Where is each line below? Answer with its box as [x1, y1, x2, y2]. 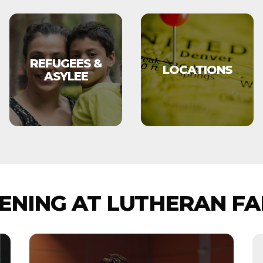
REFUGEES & [29, 56, 102, 70]
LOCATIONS [163, 63, 232, 77]
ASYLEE [43, 69, 88, 83]
